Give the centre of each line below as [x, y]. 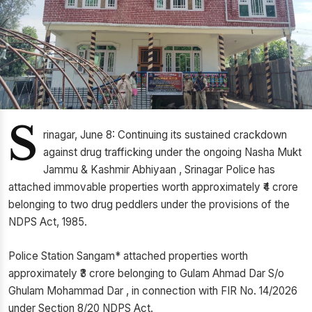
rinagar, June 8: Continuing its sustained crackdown [165, 134]
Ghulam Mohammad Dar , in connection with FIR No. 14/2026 [153, 290]
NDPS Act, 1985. [48, 221]
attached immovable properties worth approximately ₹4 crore [153, 187]
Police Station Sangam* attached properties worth [128, 256]
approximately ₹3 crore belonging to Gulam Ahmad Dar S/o [146, 273]
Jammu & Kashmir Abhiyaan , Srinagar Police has [159, 169]
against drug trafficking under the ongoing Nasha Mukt [172, 152]
